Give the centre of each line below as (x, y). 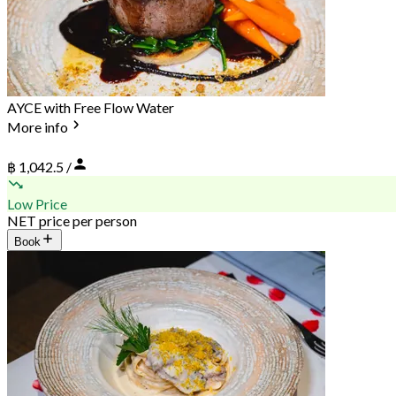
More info (38, 127)
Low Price (37, 203)
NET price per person (72, 220)
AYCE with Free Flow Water (91, 108)
